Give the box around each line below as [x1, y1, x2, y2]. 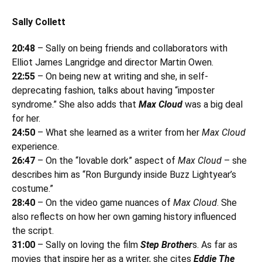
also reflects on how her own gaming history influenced [12, 211, 236, 223]
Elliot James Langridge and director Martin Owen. [12, 57, 213, 68]
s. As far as [192, 239, 237, 251]
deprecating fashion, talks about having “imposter [12, 85, 215, 96]
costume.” [12, 183, 53, 195]
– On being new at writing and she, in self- [37, 71, 208, 82]
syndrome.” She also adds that [12, 99, 139, 111]
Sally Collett [12, 16, 65, 28]
